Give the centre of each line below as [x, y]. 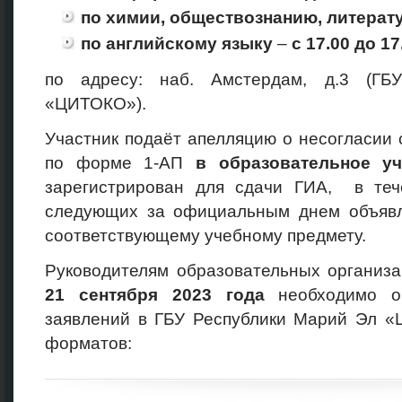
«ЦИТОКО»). [96, 104]
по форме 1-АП [120, 163]
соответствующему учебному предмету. [205, 236]
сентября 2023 [145, 295]
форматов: [88, 343]
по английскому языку [179, 44]
